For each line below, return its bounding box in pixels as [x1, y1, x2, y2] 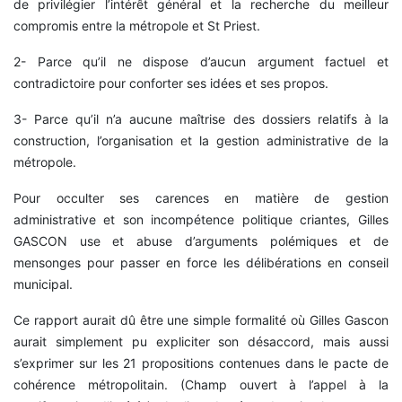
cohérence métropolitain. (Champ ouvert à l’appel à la [13, 377, 389, 393]
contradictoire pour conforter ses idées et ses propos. [13, 75, 328, 92]
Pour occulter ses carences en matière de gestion [13, 190, 389, 206]
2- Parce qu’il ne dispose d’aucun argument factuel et [13, 54, 389, 70]
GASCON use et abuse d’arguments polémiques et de [13, 233, 389, 249]
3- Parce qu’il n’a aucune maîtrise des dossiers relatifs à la [13, 111, 389, 127]
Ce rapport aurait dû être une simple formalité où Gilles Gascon [13, 312, 389, 328]
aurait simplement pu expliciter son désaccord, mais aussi [13, 334, 389, 350]
